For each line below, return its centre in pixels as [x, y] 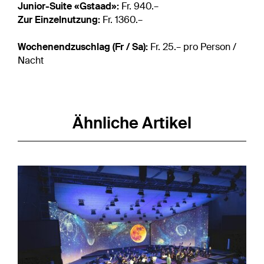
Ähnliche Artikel [132, 123]
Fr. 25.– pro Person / [193, 47]
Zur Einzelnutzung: [60, 19]
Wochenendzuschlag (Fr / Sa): [84, 47]
